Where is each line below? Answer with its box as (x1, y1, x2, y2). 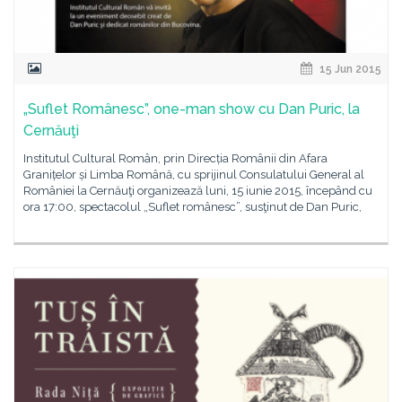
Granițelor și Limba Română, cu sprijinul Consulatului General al (23, 168, 364, 181)
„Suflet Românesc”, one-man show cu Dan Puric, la (23, 100, 360, 118)
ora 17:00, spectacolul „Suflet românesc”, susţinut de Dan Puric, (23, 200, 362, 214)
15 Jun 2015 (317, 63, 381, 75)
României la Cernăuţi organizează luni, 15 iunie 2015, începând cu (23, 184, 372, 197)
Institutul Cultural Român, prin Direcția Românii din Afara (23, 152, 328, 165)
